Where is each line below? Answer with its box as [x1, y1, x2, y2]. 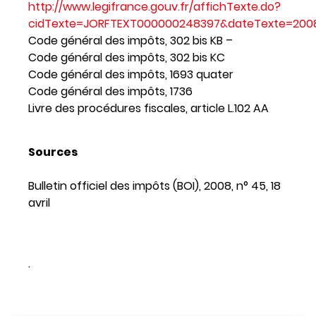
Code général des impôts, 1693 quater [28, 66, 233, 83]
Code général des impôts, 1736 [28, 83, 193, 99]
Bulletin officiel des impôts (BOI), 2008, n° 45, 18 [28, 177, 281, 194]
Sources [28, 143, 78, 160]
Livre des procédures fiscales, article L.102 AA [28, 99, 269, 116]
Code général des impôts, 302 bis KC [28, 49, 225, 66]
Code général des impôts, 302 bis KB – [28, 32, 233, 49]
